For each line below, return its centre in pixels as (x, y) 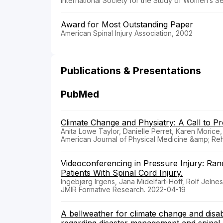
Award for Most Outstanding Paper (127, 25)
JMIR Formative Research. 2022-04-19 (123, 190)
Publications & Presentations (131, 71)
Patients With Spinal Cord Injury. (122, 173)
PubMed (80, 95)
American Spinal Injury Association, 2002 (127, 33)
